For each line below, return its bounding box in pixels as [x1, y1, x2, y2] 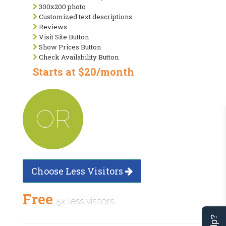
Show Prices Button [37, 42, 101, 51]
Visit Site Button [37, 32, 89, 41]
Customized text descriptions [37, 12, 132, 21]
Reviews [37, 22, 67, 31]
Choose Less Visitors [31, 164, 125, 177]
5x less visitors [56, 195, 114, 206]
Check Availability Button [37, 52, 119, 62]
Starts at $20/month [33, 65, 134, 78]
